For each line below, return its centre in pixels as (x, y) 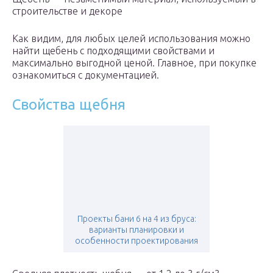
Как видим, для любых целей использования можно (131, 39)
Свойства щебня (69, 105)
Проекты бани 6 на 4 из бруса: (136, 219)
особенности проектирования (136, 241)
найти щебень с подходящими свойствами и (113, 51)
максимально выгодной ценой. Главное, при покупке (134, 63)
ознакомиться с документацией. (86, 75)
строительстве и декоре (67, 11)
